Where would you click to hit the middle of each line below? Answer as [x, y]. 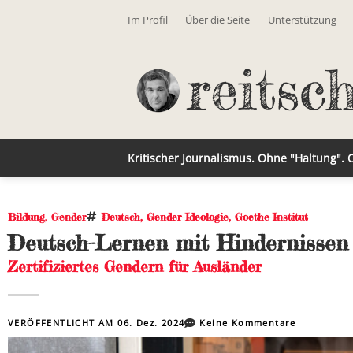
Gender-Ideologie [188, 217]
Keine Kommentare [248, 323]
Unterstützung [302, 19]
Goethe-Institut [271, 217]
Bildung [26, 217]
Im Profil [148, 19]
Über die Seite [218, 19]
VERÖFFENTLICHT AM [63, 323]
